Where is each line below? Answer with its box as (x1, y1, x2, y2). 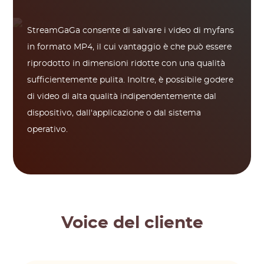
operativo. (27, 126, 68, 134)
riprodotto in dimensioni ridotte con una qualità (27, 60, 226, 68)
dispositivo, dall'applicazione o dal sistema (27, 109, 202, 117)
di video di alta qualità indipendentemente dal (27, 93, 217, 101)
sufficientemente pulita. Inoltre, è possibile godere (27, 76, 234, 84)
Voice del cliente (61, 215, 203, 232)
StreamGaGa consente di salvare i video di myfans (27, 27, 235, 35)
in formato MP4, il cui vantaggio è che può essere (27, 43, 232, 51)
